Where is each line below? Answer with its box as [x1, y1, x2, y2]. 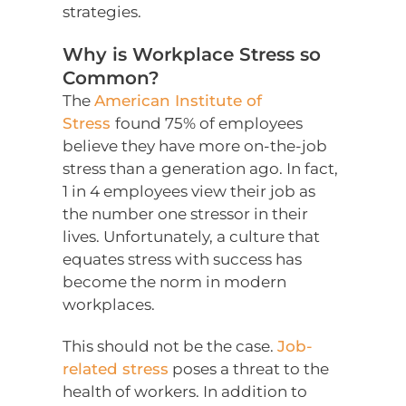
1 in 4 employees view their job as [63, 182, 316, 201]
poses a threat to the [169, 360, 330, 379]
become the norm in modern [63, 273, 287, 292]
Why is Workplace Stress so [63, 43, 322, 66]
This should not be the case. [63, 337, 278, 356]
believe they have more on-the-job [63, 137, 328, 156]
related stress [63, 360, 169, 379]
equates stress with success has [63, 250, 303, 269]
